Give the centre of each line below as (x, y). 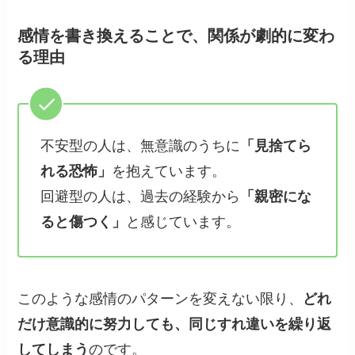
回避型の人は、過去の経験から (141, 197)
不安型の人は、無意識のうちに (141, 146)
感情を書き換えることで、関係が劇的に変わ (176, 35)
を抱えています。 (169, 172)
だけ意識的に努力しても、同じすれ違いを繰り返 (175, 324)
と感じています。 (183, 222)
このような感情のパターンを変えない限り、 (160, 298)
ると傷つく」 (84, 222)
